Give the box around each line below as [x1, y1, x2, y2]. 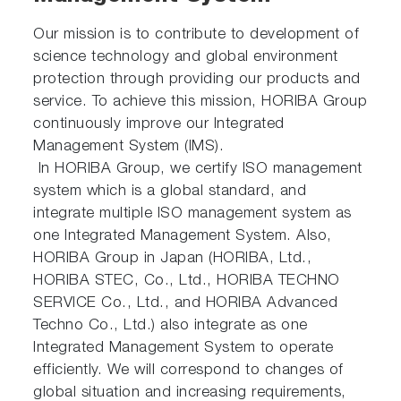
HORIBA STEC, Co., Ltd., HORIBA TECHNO [33, 274, 340, 290]
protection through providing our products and [33, 73, 361, 89]
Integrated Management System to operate [33, 341, 334, 357]
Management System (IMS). [33, 140, 225, 156]
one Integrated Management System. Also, [33, 229, 332, 245]
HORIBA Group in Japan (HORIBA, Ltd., [33, 252, 312, 268]
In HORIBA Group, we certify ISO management [33, 162, 363, 178]
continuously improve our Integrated [33, 117, 285, 133]
